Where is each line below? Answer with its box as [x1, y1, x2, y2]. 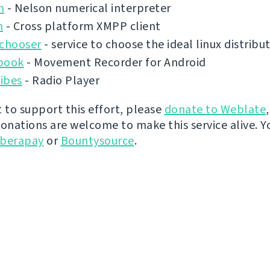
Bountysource [60, 133, 134, 149]
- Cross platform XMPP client [3, 18, 161, 35]
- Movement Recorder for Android [24, 54, 206, 71]
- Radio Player [22, 72, 99, 89]
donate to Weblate [164, 101, 266, 118]
